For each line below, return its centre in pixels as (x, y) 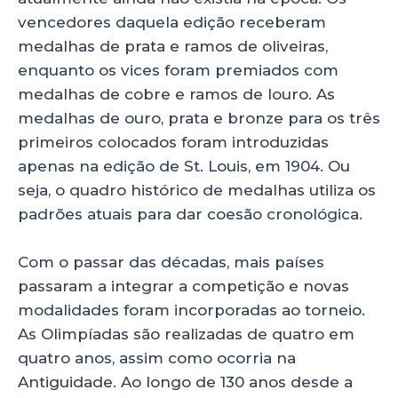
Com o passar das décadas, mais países (171, 263)
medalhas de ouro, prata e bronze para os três (199, 119)
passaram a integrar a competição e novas (183, 287)
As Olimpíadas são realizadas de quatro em (186, 334)
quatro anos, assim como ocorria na (157, 358)
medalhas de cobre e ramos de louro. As (176, 95)
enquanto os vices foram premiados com (178, 71)
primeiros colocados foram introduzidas (173, 143)
